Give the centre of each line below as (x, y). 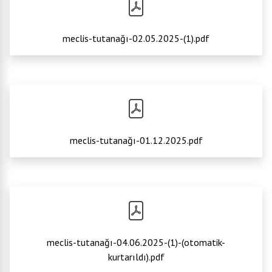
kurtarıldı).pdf (136, 257)
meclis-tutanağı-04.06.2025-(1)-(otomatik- (136, 242)
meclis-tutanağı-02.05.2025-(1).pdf (136, 38)
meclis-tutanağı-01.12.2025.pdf (136, 140)
